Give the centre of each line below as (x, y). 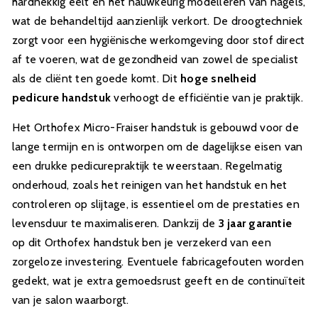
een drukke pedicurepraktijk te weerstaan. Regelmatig (147, 166)
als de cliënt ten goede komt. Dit (97, 78)
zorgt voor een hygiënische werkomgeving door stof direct (159, 40)
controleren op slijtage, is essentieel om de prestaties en (156, 204)
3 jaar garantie (255, 223)
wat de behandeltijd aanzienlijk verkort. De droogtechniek (158, 21)
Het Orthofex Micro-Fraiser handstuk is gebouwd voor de (155, 127)
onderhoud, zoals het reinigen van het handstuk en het (150, 185)
